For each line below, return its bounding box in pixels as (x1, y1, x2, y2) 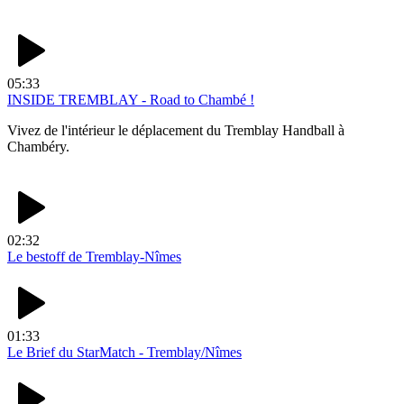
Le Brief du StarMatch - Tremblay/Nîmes (7, 344, 242, 361)
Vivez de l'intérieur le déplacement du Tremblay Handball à (7, 123, 344, 139)
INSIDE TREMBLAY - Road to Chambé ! (7, 92, 254, 108)
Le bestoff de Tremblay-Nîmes (7, 249, 181, 265)
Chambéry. (7, 139, 69, 155)
